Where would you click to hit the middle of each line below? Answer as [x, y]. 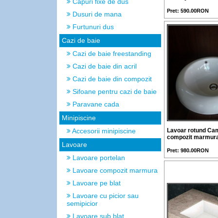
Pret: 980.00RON [188, 150]
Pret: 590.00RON [188, 11]
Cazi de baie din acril [104, 66]
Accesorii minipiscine [103, 131]
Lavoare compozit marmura [114, 170]
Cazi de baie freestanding [111, 54]
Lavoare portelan [98, 158]
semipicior [82, 203]
